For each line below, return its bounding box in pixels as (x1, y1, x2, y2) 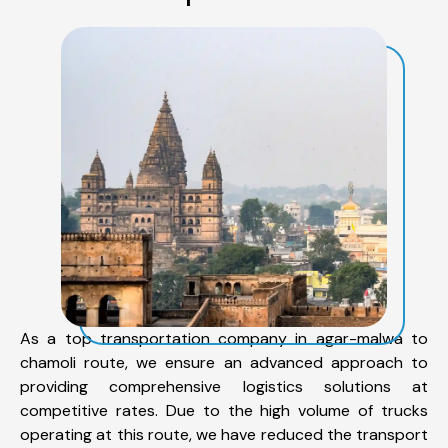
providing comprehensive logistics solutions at (20, 375, 428, 397)
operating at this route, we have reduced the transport (20, 423, 428, 445)
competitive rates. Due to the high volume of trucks (20, 399, 428, 421)
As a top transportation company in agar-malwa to (20, 327, 428, 349)
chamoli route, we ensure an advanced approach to (20, 351, 428, 373)
